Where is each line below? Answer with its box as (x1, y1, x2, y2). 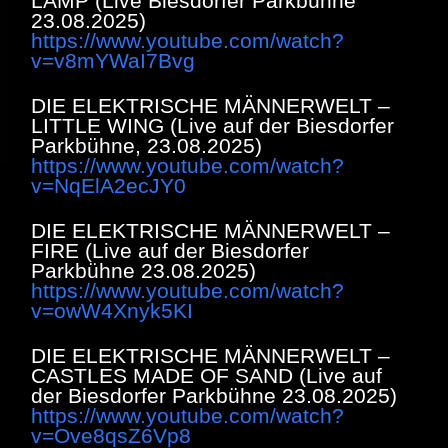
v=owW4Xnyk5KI (31, 298, 193, 322)
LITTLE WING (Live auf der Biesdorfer (31, 113, 394, 137)
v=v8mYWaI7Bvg (31, 48, 195, 72)
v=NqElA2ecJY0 (31, 173, 186, 197)
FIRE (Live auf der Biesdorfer (31, 238, 309, 262)
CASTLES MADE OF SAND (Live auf (31, 363, 382, 387)
